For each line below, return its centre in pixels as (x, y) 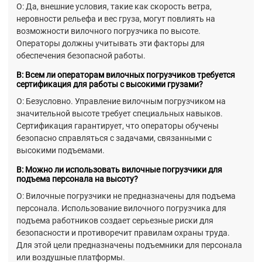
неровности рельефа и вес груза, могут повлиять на (116, 18)
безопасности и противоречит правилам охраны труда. (123, 233)
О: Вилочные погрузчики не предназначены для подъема (126, 196)
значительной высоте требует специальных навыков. (120, 114)
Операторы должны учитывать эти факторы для (111, 43)
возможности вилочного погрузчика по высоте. (108, 31)
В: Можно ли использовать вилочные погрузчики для (119, 170)
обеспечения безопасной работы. (81, 55)
